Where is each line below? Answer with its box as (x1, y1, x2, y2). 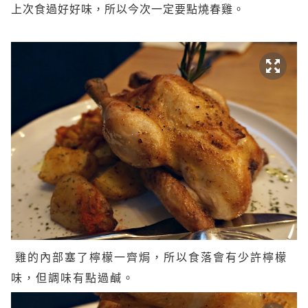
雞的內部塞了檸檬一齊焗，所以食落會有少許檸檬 (15, 252, 287, 264)
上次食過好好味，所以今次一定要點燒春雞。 (11, 3, 245, 15)
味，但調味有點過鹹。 (11, 272, 135, 285)
